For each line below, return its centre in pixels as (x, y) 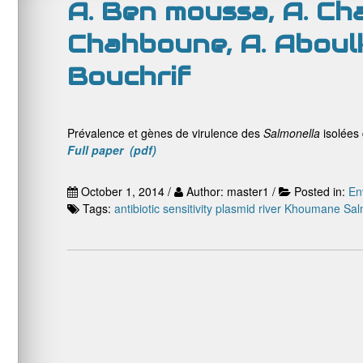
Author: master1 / (231, 191)
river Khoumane (299, 208)
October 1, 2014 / (126, 191)
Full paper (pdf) (112, 150)
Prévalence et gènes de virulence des (165, 133)
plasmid (235, 208)
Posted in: (321, 191)
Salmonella (292, 133)
